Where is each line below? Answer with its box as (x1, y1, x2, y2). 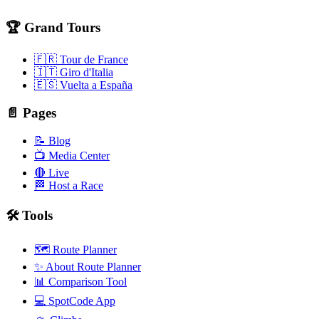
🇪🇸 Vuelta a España (34, 79, 132, 92)
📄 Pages (6, 105, 56, 121)
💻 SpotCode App (34, 295, 115, 308)
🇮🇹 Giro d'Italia (34, 66, 113, 79)
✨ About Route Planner (34, 261, 141, 273)
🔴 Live (34, 166, 69, 179)
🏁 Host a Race (34, 179, 103, 192)
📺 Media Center (34, 149, 110, 162)
